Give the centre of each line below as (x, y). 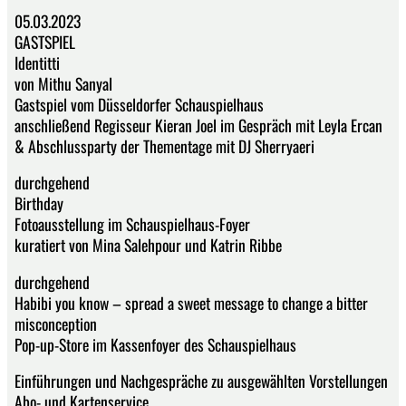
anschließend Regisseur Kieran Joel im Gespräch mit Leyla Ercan (198, 125)
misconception (56, 323)
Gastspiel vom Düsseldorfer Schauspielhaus (139, 104)
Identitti (37, 62)
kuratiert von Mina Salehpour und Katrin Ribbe (148, 245)
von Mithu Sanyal (63, 83)
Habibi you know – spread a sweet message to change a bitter (191, 302)
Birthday (39, 203)
